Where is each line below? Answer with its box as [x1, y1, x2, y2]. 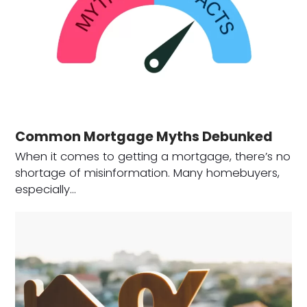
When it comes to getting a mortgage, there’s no [15, 149, 291, 165]
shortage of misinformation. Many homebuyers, [15, 165, 280, 182]
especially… [15, 182, 77, 198]
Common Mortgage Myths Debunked [15, 127, 273, 147]
